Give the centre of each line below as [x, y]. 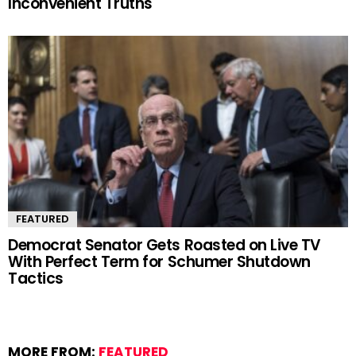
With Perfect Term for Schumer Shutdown [159, 261]
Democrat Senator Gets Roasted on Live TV [164, 245]
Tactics [36, 278]
